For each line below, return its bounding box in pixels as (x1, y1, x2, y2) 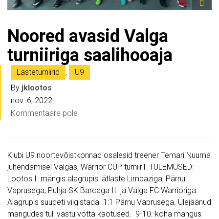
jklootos (22, 83, 52, 93)
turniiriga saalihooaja (7, 45, 173, 66)
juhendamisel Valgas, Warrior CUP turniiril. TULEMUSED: (7, 162, 196, 172)
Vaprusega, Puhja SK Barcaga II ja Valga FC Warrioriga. (7, 186, 198, 196)
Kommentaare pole (11, 109, 78, 118)
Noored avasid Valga (7, 26, 168, 47)
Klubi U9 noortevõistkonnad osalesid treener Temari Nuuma (7, 151, 211, 160)
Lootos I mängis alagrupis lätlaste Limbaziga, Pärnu (7, 174, 185, 184)
